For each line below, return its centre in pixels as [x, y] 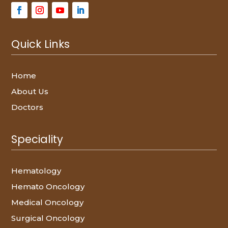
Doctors [27, 107]
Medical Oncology [48, 203]
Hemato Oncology [48, 187]
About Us [30, 92]
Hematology [36, 171]
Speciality [37, 139]
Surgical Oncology [48, 218]
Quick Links [41, 44]
